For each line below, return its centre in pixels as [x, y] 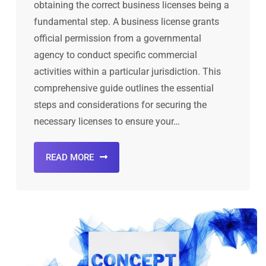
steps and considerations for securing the [120, 104]
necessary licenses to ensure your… [107, 121]
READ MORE [70, 157]
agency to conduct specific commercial [115, 55]
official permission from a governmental [118, 38]
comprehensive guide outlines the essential [124, 88]
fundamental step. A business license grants [126, 21]
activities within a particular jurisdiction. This [127, 71]
